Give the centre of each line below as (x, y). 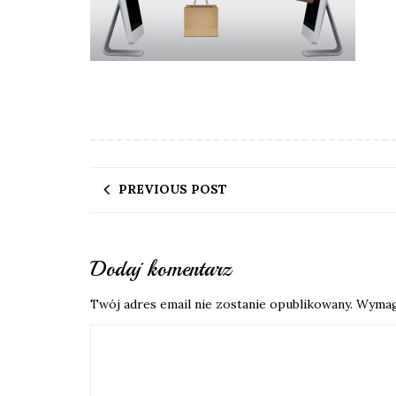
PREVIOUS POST (173, 189)
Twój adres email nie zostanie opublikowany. (221, 304)
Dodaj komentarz (160, 269)
